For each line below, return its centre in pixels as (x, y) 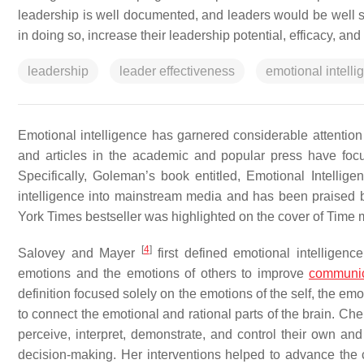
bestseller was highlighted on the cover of (204, 216)
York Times (50, 216)
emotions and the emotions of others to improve (163, 273)
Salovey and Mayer (80, 253)
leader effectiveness (177, 71)
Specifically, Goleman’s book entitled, (132, 175)
